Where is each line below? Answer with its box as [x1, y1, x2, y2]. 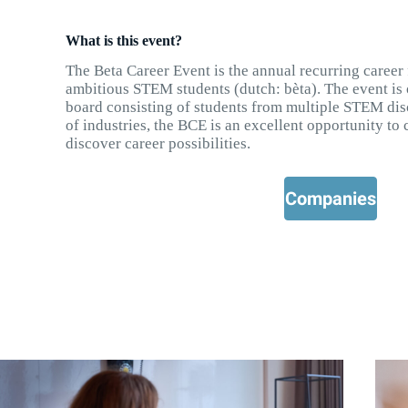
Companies [285, 188, 377, 210]
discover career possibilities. [66, 135, 250, 153]
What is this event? [66, 32, 182, 48]
